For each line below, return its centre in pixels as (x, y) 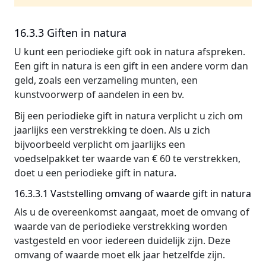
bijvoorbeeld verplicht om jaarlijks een (100, 144)
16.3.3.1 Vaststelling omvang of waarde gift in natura (133, 194)
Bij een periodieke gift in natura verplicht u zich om (129, 116)
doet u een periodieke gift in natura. (95, 173)
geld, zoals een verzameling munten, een (106, 80)
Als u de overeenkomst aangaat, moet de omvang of (132, 212)
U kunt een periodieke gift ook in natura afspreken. (130, 52)
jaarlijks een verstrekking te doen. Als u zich (112, 130)
